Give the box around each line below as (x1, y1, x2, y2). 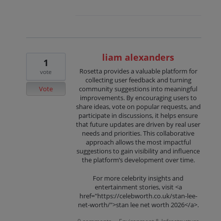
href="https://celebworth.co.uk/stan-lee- (79, 191, 197, 200)
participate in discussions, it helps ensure (78, 111, 198, 120)
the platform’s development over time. (81, 155, 195, 165)
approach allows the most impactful (85, 138, 191, 147)
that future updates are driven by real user (76, 120, 201, 129)
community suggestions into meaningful (79, 84, 198, 94)
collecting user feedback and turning (85, 75, 191, 85)
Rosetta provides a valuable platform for (79, 67, 197, 76)
